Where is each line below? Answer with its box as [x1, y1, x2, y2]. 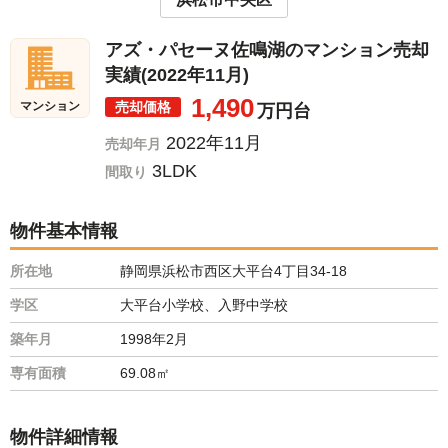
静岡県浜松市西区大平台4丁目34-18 [120, 262, 347, 279]
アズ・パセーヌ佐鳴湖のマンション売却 [105, 39, 429, 60]
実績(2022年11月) [105, 64, 249, 85]
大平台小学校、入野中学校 [120, 296, 288, 313]
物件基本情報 [10, 220, 118, 241]
